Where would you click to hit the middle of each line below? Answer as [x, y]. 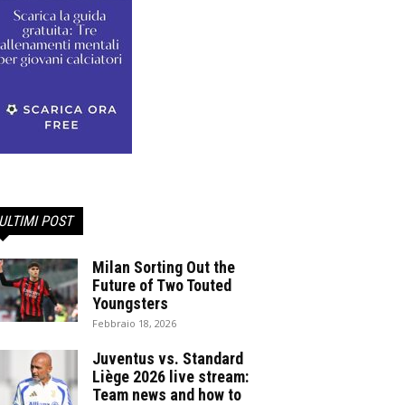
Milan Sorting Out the [164, 267]
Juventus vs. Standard [168, 358]
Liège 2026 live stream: [170, 377]
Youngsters [130, 303]
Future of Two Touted [162, 285]
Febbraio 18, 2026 [134, 323]
